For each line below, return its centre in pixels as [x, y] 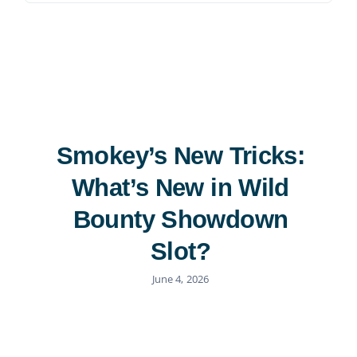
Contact [43, 25]
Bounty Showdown [180, 219]
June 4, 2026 [180, 279]
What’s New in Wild [180, 187]
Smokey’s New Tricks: [180, 155]
